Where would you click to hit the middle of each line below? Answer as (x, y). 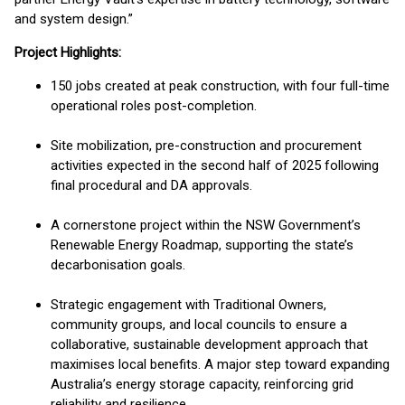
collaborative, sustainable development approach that (209, 344)
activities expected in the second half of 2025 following (215, 165)
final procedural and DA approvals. (151, 185)
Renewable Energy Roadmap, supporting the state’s (202, 245)
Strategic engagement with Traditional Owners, (188, 305)
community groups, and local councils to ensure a (199, 325)
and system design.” (74, 19)
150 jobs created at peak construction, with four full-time (220, 86)
